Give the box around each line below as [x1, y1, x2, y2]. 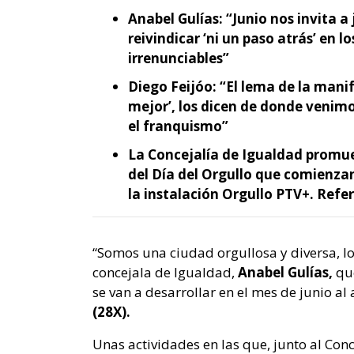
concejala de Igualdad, [92, 263, 238, 282]
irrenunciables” [128, 48, 229, 67]
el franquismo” [128, 117, 228, 136]
